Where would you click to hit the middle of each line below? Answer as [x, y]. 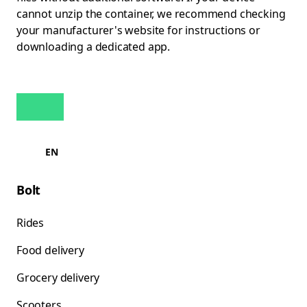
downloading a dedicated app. [94, 47]
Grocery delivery [58, 278]
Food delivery [50, 250]
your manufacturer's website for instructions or [138, 30]
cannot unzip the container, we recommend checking [151, 14]
